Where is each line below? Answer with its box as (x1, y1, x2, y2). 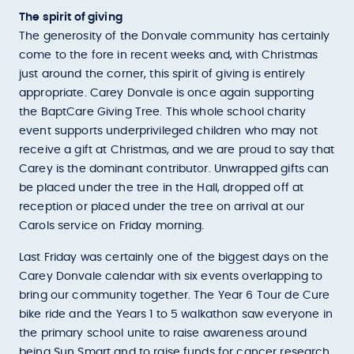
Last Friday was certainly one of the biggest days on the (19, 252, 329, 263)
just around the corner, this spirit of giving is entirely (19, 69, 305, 80)
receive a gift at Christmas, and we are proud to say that (19, 145, 334, 156)
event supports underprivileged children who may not (19, 126, 318, 137)
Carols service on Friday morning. (19, 220, 205, 232)
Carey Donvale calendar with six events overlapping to (19, 271, 323, 282)
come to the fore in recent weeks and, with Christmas (19, 50, 318, 61)
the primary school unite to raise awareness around (19, 328, 307, 339)
